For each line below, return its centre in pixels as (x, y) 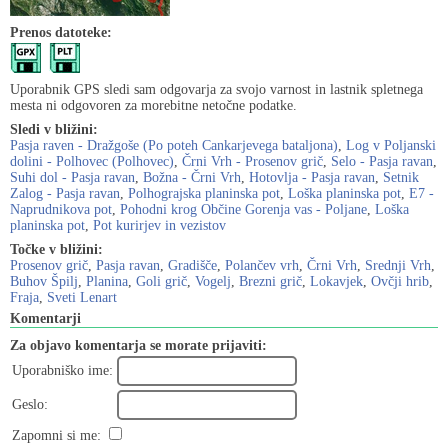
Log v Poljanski (391, 145)
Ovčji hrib (400, 281)
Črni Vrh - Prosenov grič (252, 161)
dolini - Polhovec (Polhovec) (92, 161)
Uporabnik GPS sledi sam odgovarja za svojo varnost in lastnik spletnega (216, 89)
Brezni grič (270, 281)
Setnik (401, 177)
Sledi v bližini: (54, 129)
